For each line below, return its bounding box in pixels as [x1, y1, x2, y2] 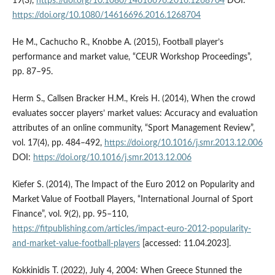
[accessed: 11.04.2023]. [139, 239, 231, 248]
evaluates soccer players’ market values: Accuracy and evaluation [12, 109, 258, 118]
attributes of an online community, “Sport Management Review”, [12, 123, 255, 133]
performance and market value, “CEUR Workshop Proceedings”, [12, 52, 252, 61]
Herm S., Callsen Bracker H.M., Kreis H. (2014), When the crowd [12, 94, 255, 103]
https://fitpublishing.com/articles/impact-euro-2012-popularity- [12, 224, 251, 233]
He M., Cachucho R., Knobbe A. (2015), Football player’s [12, 37, 223, 47]
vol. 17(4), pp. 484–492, [12, 138, 104, 147]
